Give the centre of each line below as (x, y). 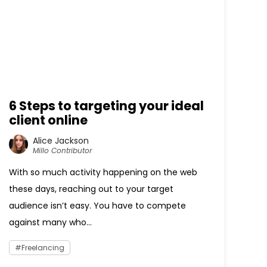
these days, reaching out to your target (91, 189)
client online (49, 120)
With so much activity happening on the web (103, 172)
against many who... (51, 222)
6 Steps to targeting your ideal (107, 106)
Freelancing (43, 248)
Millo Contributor (63, 150)
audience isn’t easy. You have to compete (98, 206)
